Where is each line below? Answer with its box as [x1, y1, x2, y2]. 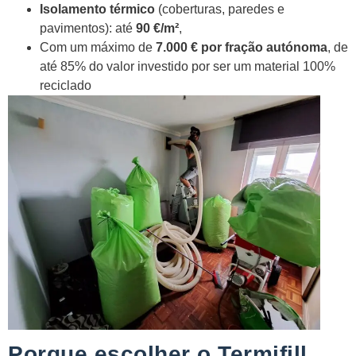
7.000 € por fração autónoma [156, 41, 327, 55]
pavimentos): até [40, 21, 136, 36]
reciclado [40, 79, 91, 93]
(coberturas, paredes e [155, 2, 284, 17]
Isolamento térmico [40, 2, 155, 17]
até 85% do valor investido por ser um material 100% [40, 60, 335, 74]
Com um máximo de [40, 41, 156, 55]
